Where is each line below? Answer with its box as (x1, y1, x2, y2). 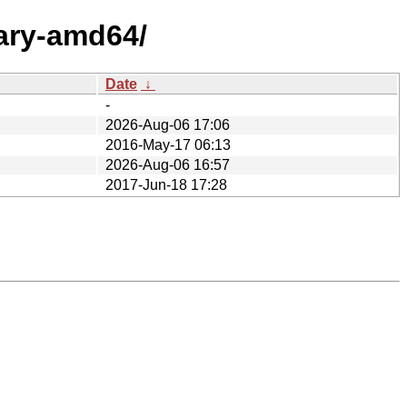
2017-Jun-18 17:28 (105, 176, 227, 193)
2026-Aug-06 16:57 (105, 156, 230, 173)
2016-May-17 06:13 (105, 136, 231, 153)
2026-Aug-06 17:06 (105, 116, 230, 133)
